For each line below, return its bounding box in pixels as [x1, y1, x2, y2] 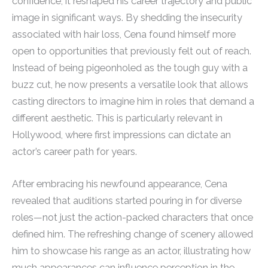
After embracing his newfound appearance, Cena [12, 178, 227, 190]
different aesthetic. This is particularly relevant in [12, 112, 223, 124]
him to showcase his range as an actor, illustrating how [12, 245, 251, 257]
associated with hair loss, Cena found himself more [12, 28, 236, 40]
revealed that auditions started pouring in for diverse [12, 195, 242, 207]
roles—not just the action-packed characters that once [12, 212, 253, 224]
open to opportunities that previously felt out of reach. [12, 45, 251, 57]
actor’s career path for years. [12, 145, 137, 157]
